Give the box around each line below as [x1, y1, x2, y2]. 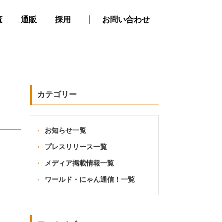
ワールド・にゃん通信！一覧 [45, 175, 135, 183]
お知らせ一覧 [45, 126, 86, 134]
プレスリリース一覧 [45, 143, 107, 151]
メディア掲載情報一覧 [45, 159, 114, 167]
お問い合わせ [102, 15, 150, 24]
